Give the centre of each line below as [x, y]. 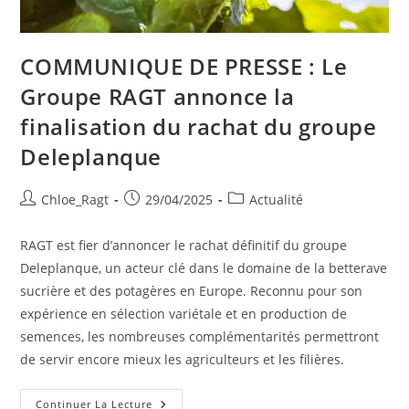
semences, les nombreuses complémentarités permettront [200, 337]
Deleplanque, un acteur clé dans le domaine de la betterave [204, 268]
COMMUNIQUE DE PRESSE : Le [184, 67]
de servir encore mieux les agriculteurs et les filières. [183, 360]
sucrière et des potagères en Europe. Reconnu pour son [192, 291]
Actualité [277, 200]
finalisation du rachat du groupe [199, 127]
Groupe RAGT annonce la [157, 97]
